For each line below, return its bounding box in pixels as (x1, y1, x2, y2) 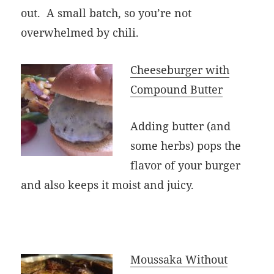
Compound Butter (130, 81, 223, 97)
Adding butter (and (130, 119, 231, 134)
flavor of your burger (130, 158, 241, 173)
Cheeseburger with (130, 62, 230, 77)
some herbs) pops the (130, 138, 242, 154)
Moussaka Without (130, 251, 228, 267)
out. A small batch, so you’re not (21, 5, 192, 20)
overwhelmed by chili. (21, 24, 139, 40)
